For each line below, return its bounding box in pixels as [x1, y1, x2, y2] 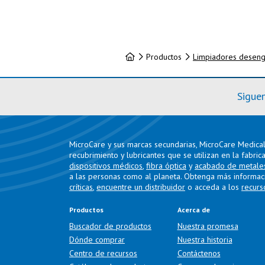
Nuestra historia [177, 234, 232, 245]
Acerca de [177, 205, 210, 214]
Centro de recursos [69, 248, 137, 258]
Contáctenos [177, 248, 221, 258]
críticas [69, 182, 93, 192]
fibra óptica [146, 160, 186, 171]
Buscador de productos [69, 221, 151, 231]
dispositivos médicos [69, 160, 143, 171]
